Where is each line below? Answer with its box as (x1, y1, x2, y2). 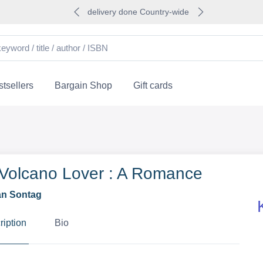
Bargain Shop (54, 80, 112, 90)
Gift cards (133, 80, 173, 90)
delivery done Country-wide (87, 7, 190, 16)
